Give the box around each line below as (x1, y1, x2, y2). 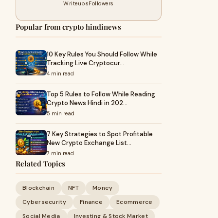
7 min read (47, 150, 74, 157)
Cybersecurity (22, 198, 66, 206)
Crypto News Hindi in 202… (47, 99, 127, 107)
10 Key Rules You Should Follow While (47, 50, 157, 58)
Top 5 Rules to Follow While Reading (47, 90, 155, 98)
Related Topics (16, 159, 65, 168)
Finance (79, 198, 103, 206)
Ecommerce (116, 198, 153, 206)
